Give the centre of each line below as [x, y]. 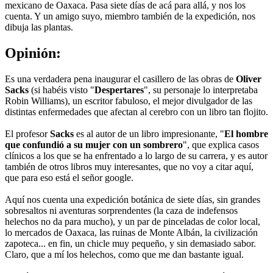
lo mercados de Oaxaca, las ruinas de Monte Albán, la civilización [131, 232]
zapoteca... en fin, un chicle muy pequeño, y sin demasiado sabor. [130, 243]
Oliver [249, 79]
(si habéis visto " [62, 90]
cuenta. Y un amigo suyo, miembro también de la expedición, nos [130, 16]
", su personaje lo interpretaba [201, 90]
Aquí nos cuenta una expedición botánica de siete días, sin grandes [133, 199]
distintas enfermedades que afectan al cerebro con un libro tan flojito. [136, 112]
